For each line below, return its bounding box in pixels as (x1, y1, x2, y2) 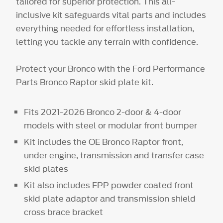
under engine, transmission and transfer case (24, 149, 205, 161)
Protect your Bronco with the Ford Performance (16, 62, 206, 75)
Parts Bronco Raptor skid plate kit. (16, 76, 154, 88)
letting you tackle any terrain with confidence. (16, 35, 199, 48)
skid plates (24, 162, 69, 175)
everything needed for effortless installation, (16, 22, 195, 34)
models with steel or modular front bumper (24, 119, 198, 131)
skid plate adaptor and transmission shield (24, 192, 196, 205)
